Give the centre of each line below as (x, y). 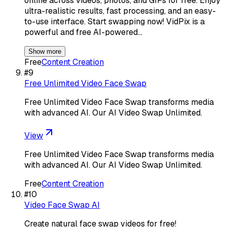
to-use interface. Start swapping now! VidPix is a (115, 21)
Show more (45, 51)
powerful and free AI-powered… (83, 32)
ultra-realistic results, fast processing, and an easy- (120, 11)
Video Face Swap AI (62, 205)
